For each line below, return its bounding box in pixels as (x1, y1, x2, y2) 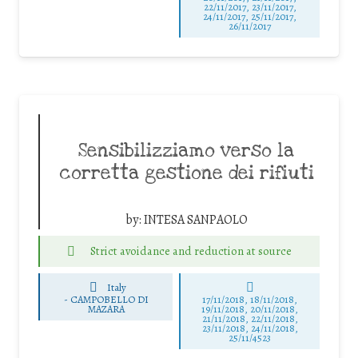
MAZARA (87, 302, 125, 316)
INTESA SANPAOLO (143, 211, 248, 229)
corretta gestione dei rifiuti (58, 161, 314, 186)
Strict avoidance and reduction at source (89, 243, 292, 260)
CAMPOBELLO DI (70, 292, 149, 307)
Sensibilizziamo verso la (78, 139, 294, 164)
